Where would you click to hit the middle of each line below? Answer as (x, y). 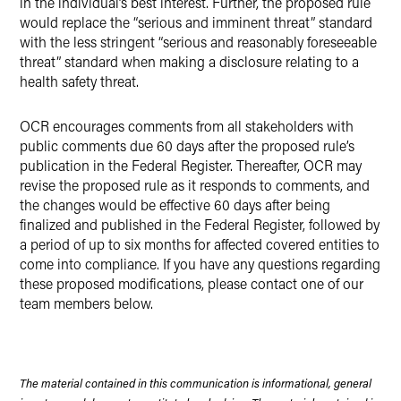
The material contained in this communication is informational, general (196, 383)
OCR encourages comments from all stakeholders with (187, 126)
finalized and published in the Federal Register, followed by (200, 224)
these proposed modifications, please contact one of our (192, 283)
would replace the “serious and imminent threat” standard (196, 22)
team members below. (88, 303)
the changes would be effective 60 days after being (175, 205)
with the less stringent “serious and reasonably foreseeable (198, 42)
